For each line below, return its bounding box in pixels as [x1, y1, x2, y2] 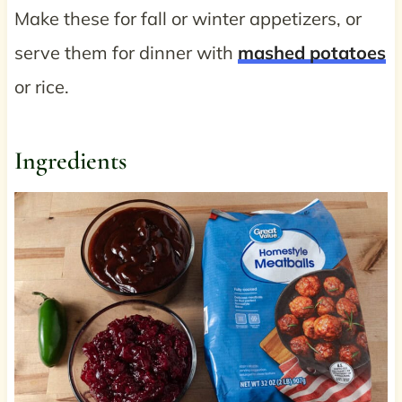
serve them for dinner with [13, 41, 238, 65]
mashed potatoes [237, 41, 386, 65]
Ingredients [13, 145, 127, 177]
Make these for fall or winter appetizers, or [13, 7, 362, 31]
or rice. [13, 75, 69, 99]
